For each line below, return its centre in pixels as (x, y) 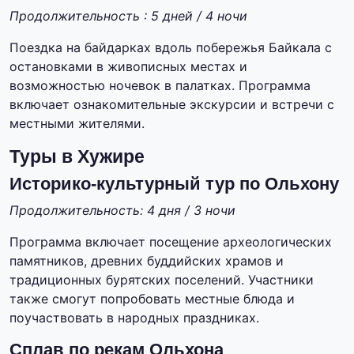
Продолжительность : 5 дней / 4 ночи (128, 16)
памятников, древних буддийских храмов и (147, 261)
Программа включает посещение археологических (171, 242)
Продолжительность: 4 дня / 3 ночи (122, 211)
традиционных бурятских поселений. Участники (162, 280)
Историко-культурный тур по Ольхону (174, 184)
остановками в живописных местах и (128, 67)
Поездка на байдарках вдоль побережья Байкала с (171, 48)
